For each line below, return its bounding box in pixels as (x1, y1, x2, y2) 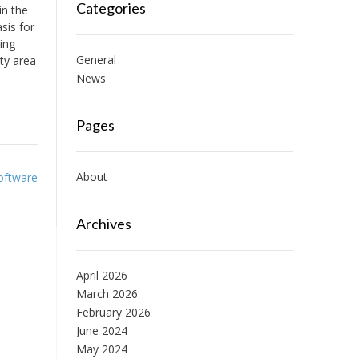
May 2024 (75, 341, 127, 357)
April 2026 (75, 268, 127, 283)
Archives (75, 215, 131, 232)
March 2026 (75, 286, 138, 301)
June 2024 (75, 323, 127, 338)
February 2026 (75, 305, 151, 320)
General (75, 52, 116, 67)
